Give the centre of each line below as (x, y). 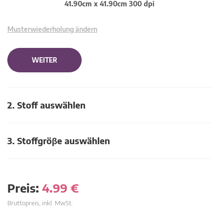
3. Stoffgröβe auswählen (59, 141)
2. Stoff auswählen (46, 105)
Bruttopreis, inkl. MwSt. (40, 203)
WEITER (44, 60)
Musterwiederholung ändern (52, 29)
